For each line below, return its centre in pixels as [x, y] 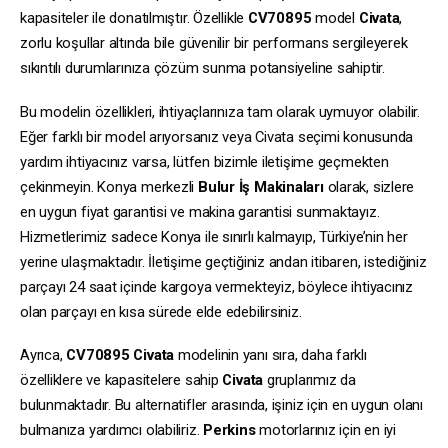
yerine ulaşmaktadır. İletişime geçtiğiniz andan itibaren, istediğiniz [223, 261]
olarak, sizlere [369, 186]
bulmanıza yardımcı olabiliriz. [112, 430]
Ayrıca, [43, 355]
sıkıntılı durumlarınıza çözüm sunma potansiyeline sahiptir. [202, 68]
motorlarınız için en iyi [325, 430]
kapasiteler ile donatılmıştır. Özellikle [134, 18]
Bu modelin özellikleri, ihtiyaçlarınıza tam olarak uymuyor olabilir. [220, 111]
